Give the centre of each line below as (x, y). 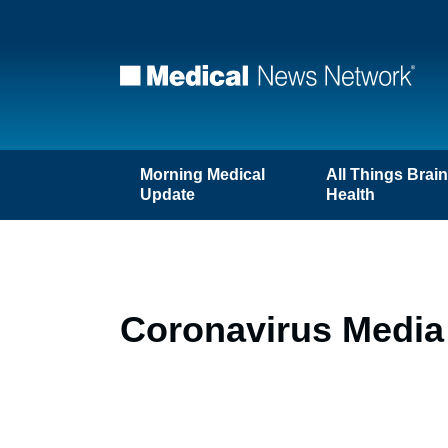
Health (351, 194)
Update (167, 194)
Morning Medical (202, 174)
